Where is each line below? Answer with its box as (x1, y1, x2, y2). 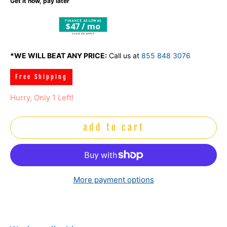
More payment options (73, 174, 154, 184)
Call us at (107, 51, 141, 60)
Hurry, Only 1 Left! (10, 92, 73, 102)
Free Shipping (15, 72, 67, 81)
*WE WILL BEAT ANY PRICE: (10, 51, 107, 60)
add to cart (83, 122, 144, 133)
